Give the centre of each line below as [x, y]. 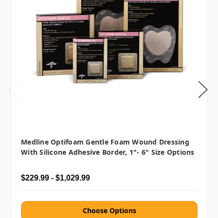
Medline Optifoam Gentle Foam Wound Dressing [105, 142]
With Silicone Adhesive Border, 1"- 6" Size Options [108, 152]
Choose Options [109, 210]
